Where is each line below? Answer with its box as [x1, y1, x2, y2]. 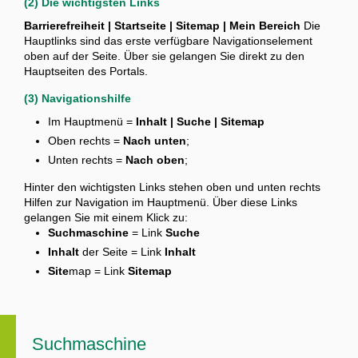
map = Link [69, 265, 128, 278]
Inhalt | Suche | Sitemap [136, 115, 265, 129]
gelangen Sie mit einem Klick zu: [24, 211, 188, 225]
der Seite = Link [79, 245, 165, 259]
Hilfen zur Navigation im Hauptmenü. [24, 196, 213, 209]
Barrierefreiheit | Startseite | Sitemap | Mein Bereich [24, 19, 300, 33]
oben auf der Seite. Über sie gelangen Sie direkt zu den [24, 50, 304, 63]
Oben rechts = [48, 134, 123, 148]
